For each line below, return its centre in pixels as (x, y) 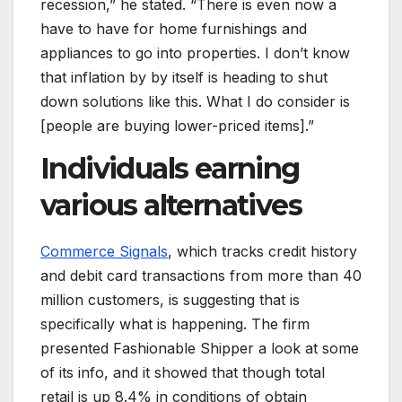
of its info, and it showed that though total (183, 372)
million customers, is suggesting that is (170, 299)
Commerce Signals (104, 251)
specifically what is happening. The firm (175, 323)
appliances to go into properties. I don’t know (195, 53)
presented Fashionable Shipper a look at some (200, 348)
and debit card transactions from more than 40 (201, 275)
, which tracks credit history (262, 251)
